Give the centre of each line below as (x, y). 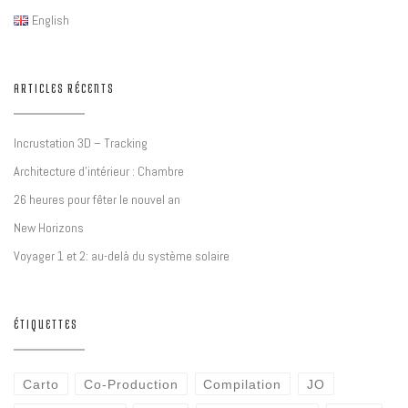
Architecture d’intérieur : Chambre (99, 171)
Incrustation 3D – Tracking (81, 143)
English (51, 20)
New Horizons (49, 227)
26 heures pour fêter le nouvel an (97, 199)
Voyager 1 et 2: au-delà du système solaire (122, 255)
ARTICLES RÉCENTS (64, 88)
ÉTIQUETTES (46, 324)
